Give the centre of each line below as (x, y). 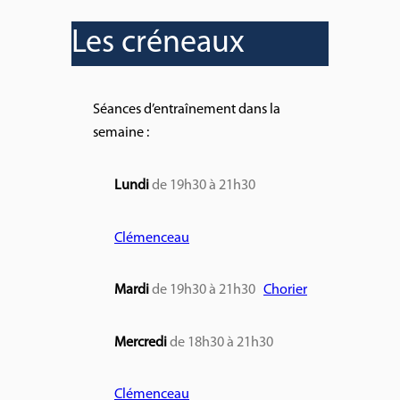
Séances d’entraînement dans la (187, 110)
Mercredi (142, 342)
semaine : (121, 133)
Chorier (285, 291)
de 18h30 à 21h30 (221, 342)
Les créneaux (158, 44)
